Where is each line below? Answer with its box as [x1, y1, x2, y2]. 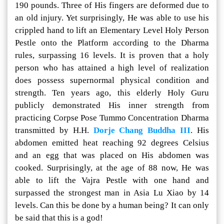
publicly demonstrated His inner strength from [15, 100, 209, 110]
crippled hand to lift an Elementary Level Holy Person [15, 25, 209, 35]
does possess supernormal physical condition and [15, 75, 209, 85]
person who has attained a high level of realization [15, 63, 209, 73]
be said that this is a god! [15, 213, 105, 223]
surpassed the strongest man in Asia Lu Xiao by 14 [15, 188, 209, 198]
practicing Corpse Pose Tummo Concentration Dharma [15, 113, 209, 123]
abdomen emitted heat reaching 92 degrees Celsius [15, 138, 209, 148]
